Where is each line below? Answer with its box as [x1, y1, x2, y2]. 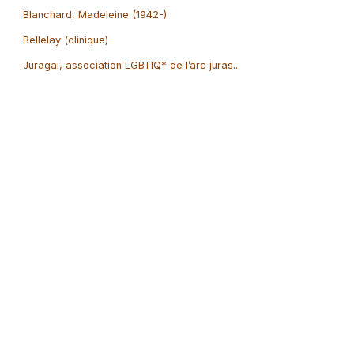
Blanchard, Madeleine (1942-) [22, 8, 167, 21]
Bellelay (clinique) [22, 33, 108, 46]
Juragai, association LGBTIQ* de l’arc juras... [22, 58, 240, 71]
